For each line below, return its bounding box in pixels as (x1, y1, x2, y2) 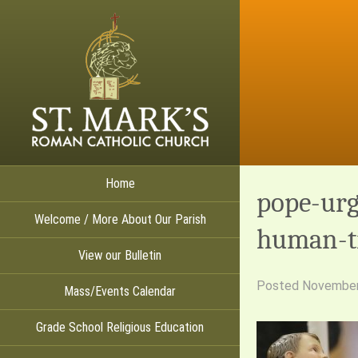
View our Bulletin (78, 248, 161, 263)
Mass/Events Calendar (64, 284, 176, 299)
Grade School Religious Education (36, 320, 204, 335)
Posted (256, 278, 302, 294)
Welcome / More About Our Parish (34, 212, 206, 227)
